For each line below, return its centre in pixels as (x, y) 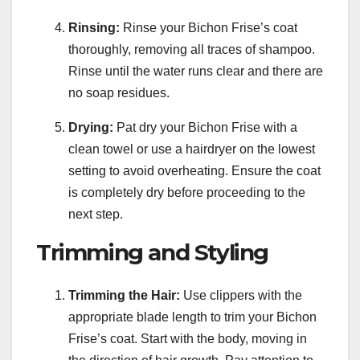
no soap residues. (119, 92)
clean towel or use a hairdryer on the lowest (192, 149)
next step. (96, 214)
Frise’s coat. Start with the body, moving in (188, 339)
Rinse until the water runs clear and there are (196, 71)
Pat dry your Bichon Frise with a (205, 127)
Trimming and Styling (152, 252)
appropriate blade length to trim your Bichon (192, 317)
